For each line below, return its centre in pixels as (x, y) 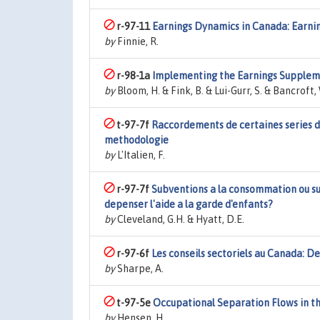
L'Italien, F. (140, 155)
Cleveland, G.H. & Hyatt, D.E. (180, 219)
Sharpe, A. (139, 269)
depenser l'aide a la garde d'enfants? (189, 204)
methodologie (136, 140)
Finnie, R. (137, 41)
